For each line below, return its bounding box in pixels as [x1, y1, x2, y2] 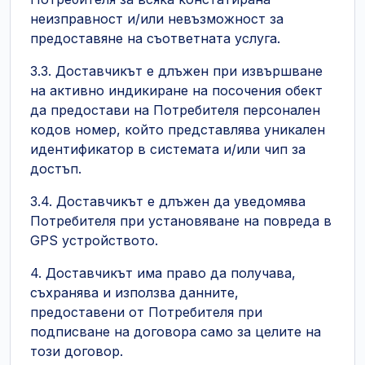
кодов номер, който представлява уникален [30, 121, 325, 138]
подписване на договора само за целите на [30, 323, 321, 340]
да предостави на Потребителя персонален [30, 102, 320, 118]
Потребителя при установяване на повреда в [30, 213, 332, 229]
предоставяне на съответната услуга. [30, 30, 280, 46]
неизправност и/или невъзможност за [30, 11, 284, 27]
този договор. [30, 343, 123, 359]
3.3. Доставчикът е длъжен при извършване [30, 63, 323, 79]
